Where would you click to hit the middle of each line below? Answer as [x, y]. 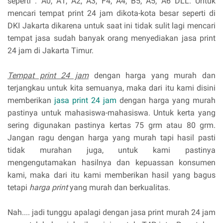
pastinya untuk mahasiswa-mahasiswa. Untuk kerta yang [111, 112]
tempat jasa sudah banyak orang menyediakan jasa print [111, 38]
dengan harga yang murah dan [152, 75]
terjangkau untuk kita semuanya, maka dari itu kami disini [111, 88]
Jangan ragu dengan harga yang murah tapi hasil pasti [111, 137]
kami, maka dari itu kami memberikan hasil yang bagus [111, 175]
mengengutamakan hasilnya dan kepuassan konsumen [111, 162]
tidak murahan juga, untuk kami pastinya [111, 150]
